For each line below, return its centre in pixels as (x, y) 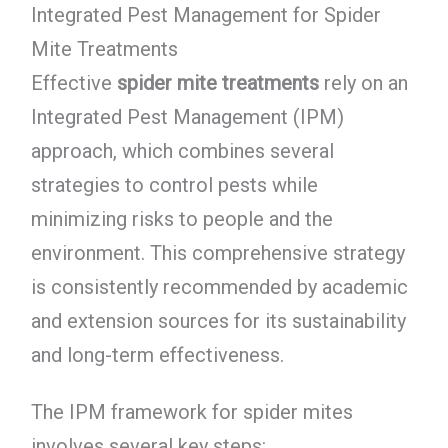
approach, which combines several (182, 151)
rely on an (363, 83)
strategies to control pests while (174, 185)
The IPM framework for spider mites (191, 412)
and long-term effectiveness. (157, 355)
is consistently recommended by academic (219, 287)
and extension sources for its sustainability (218, 321)
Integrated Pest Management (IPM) (187, 117)
